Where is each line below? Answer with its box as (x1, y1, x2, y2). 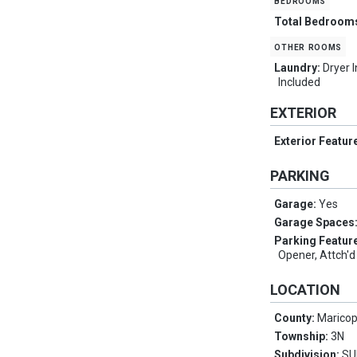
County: (274, 312, 318, 325)
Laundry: (274, 61, 324, 75)
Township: (274, 330, 331, 343)
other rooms (274, 40, 343, 53)
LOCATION (270, 281, 341, 299)
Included (278, 76, 321, 89)
